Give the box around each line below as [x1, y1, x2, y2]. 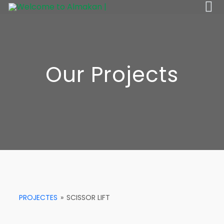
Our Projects [45, 60, 178, 89]
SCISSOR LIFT [66, 192, 110, 202]
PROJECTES [19, 192, 58, 202]
